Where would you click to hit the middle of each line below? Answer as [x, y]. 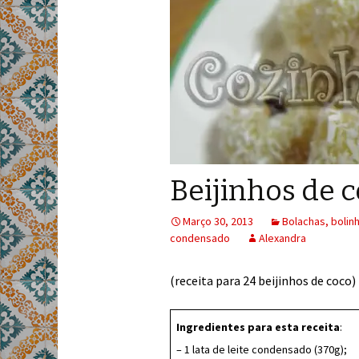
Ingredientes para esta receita [258, 327]
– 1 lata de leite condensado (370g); [262, 349]
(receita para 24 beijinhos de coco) [263, 280]
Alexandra [282, 238]
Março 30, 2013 [218, 221]
